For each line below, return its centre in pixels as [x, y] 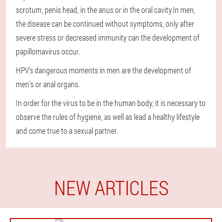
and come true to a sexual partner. [67, 130]
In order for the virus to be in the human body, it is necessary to [111, 103]
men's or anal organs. [48, 84]
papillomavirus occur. [48, 51]
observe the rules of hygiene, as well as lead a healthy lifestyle [108, 116]
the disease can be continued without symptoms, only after [105, 23]
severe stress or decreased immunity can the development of [108, 37]
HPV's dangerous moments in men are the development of [104, 70]
